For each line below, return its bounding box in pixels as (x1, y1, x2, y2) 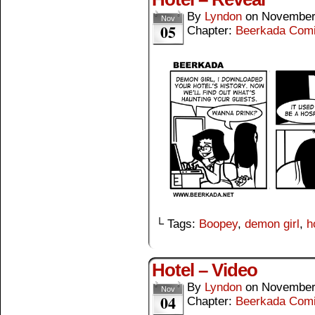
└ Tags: (155, 217, 199, 231)
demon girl (245, 217, 300, 231)
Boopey (199, 217, 238, 231)
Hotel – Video (152, 259, 257, 281)
